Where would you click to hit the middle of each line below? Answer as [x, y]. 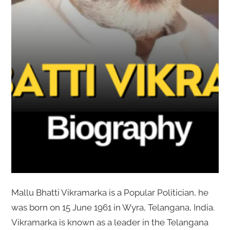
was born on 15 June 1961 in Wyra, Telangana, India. [113, 207]
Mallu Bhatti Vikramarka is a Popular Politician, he [110, 192]
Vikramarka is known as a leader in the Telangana [110, 222]
